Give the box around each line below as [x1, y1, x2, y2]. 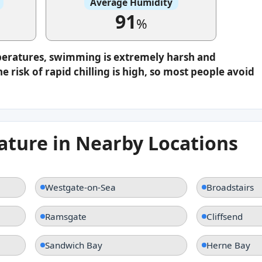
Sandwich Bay [45, 239, 103, 251]
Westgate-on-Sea [45, 181, 116, 194]
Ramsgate [45, 210, 87, 222]
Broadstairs [206, 181, 254, 194]
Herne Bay [206, 239, 250, 251]
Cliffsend [206, 210, 243, 222]
